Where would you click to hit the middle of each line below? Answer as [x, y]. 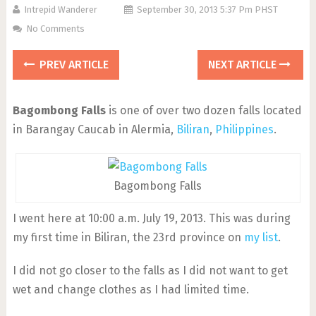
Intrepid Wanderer [60, 10]
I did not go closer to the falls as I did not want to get [150, 271]
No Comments [55, 29]
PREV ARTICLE [72, 65]
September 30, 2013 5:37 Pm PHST [207, 10]
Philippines [244, 129]
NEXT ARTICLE [244, 65]
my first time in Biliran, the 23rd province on [128, 237]
